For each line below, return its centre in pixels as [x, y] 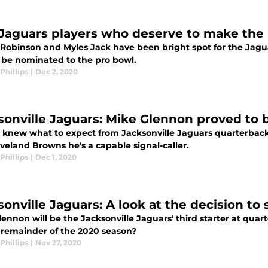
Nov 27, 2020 [58, 243]
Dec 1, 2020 [56, 157]
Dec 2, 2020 [57, 71]
